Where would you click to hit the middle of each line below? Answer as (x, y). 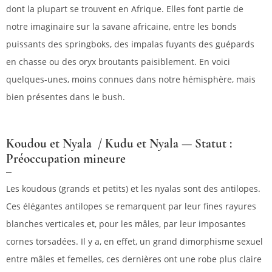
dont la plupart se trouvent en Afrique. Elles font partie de (125, 9)
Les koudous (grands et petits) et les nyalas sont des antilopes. (133, 189)
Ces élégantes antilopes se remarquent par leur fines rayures (131, 206)
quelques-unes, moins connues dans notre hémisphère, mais (131, 80)
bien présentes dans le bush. (66, 97)
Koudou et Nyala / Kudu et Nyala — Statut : (119, 144)
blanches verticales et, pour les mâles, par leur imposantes (126, 224)
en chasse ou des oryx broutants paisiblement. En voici (118, 62)
